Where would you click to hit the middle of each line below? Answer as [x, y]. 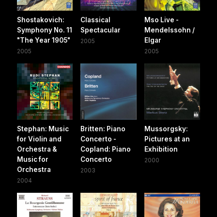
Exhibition [161, 149]
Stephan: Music [43, 129]
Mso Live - [161, 20]
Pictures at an [167, 139]
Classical [96, 20]
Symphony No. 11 [45, 30]
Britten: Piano [103, 129]
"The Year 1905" [44, 40]
